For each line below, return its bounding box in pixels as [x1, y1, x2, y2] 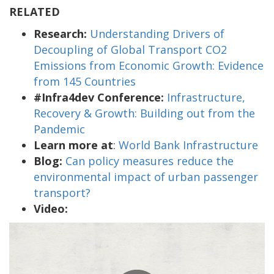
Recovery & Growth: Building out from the [34, 105, 255, 120]
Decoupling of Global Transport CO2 [34, 42, 227, 57]
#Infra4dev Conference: [34, 89, 164, 105]
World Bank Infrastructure [119, 137, 258, 152]
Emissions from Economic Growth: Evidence [34, 57, 264, 73]
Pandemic [34, 121, 85, 136]
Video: [34, 201, 71, 216]
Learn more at [34, 137, 113, 152]
